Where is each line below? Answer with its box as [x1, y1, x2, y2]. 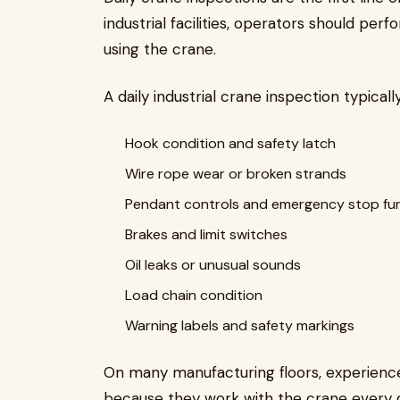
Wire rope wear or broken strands [125, 164, 346, 183]
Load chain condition [125, 286, 262, 304]
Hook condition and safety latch [125, 134, 336, 153]
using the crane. [104, 39, 216, 59]
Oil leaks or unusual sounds [125, 255, 301, 274]
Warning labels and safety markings [125, 316, 354, 335]
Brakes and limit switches [125, 225, 287, 244]
